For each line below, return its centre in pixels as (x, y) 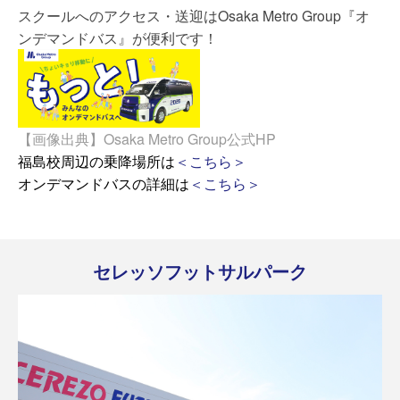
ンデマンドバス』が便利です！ (118, 37)
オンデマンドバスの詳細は (104, 184)
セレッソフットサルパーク (200, 271)
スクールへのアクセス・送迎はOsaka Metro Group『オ (194, 15)
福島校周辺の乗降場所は (96, 162)
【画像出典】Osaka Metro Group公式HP (147, 139)
